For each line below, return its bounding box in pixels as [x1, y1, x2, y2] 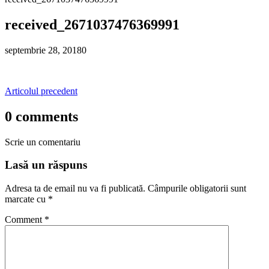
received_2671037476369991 [5, 16, 180, 32]
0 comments [5, 108, 78, 124]
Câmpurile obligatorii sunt [148, 183, 246, 193]
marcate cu [5, 193, 48, 204]
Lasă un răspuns [5, 159, 87, 172]
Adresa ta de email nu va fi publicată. [5, 183, 145, 193]
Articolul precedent [5, 85, 77, 96]
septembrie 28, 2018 [5, 44, 82, 55]
